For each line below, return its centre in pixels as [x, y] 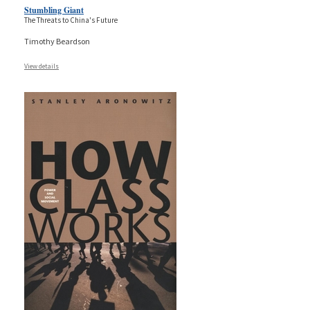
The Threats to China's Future [71, 20]
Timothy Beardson [57, 41]
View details [42, 66]
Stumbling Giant [54, 10]
